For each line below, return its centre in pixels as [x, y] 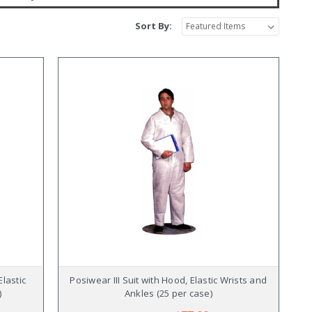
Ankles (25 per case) [168, 293]
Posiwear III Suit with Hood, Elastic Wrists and [169, 280]
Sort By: [154, 26]
